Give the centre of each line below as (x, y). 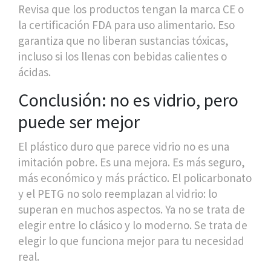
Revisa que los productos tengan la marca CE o (131, 9)
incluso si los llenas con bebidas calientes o (122, 56)
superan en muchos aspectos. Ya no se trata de (132, 209)
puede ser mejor (79, 121)
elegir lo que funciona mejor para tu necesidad (131, 240)
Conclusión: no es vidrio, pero (128, 100)
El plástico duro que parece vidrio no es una (124, 146)
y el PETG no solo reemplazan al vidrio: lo (118, 193)
